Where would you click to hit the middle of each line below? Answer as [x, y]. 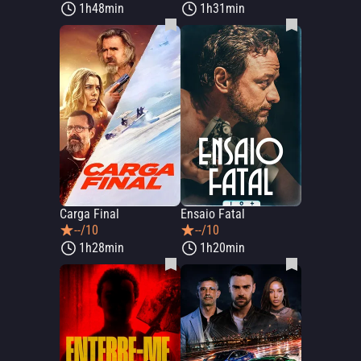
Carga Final [89, 214]
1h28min [102, 248]
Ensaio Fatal [213, 214]
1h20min [222, 248]
